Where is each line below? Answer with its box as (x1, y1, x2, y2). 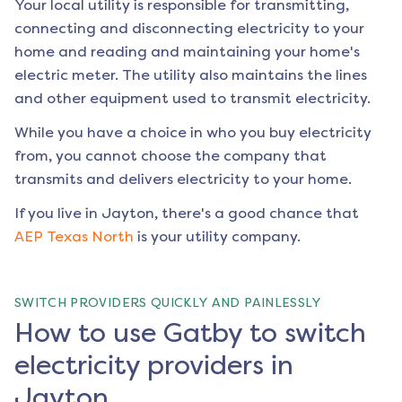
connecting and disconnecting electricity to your (14, 20, 364, 38)
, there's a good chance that (154, 205, 359, 223)
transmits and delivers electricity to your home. (14, 170, 352, 188)
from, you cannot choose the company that (14, 147, 327, 165)
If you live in (14, 205, 101, 223)
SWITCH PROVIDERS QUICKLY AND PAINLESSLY (14, 295, 322, 311)
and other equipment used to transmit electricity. (14, 90, 371, 108)
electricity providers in (14, 349, 293, 382)
